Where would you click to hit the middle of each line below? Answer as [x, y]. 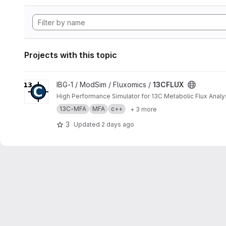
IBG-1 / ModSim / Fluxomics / [105, 84]
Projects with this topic [71, 55]
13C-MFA [73, 109]
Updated [88, 124]
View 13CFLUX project [61, 84]
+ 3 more [144, 109]
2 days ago [118, 124]
